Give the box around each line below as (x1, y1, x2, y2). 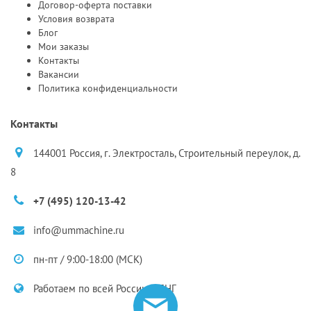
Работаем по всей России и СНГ (31, 281, 176, 295)
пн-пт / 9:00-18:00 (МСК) (31, 252, 142, 266)
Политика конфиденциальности (38, 81, 178, 94)
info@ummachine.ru (31, 223, 124, 237)
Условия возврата (38, 12, 115, 25)
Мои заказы (38, 40, 89, 53)
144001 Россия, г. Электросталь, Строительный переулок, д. (31, 146, 300, 160)
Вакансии (38, 67, 79, 81)
